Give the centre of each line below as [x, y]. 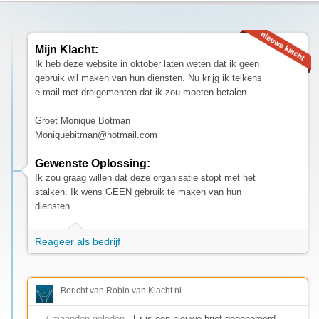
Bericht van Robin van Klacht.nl [121, 290]
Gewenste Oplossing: [93, 163]
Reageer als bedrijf [78, 241]
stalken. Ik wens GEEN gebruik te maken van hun [138, 192]
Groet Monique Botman [83, 120]
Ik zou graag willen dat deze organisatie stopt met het [145, 177]
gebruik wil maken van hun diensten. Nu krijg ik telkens [148, 78]
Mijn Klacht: [67, 49]
